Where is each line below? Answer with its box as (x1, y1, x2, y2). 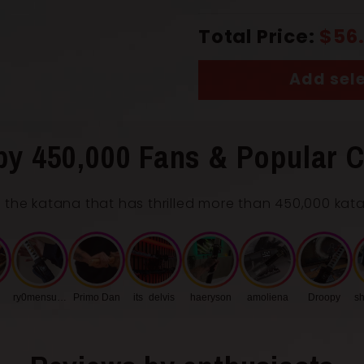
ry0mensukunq (13, 292, 79, 303)
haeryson (189, 292, 232, 303)
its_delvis (132, 292, 175, 303)
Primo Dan (73, 292, 120, 303)
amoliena (246, 292, 288, 303)
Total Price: (198, 23, 315, 50)
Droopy (308, 292, 340, 303)
